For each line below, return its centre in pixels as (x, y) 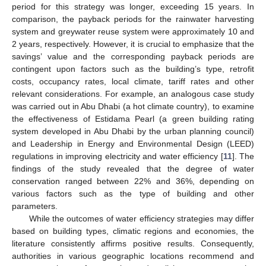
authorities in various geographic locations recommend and (133, 256)
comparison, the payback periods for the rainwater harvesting (133, 19)
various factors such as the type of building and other (133, 193)
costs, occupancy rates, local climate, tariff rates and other (133, 81)
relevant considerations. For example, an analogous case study (133, 94)
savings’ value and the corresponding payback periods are (133, 56)
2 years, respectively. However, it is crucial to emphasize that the (133, 44)
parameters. (35, 206)
